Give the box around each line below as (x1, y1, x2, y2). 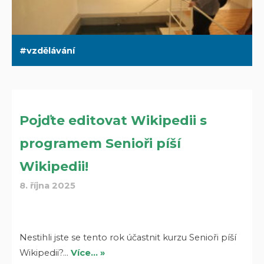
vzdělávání (27, 45, 75, 56)
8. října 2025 (19, 180, 76, 192)
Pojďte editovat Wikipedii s (19, 113, 207, 129)
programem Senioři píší (19, 136, 181, 152)
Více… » (71, 247, 105, 258)
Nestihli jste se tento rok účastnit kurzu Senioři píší (19, 232, 237, 243)
